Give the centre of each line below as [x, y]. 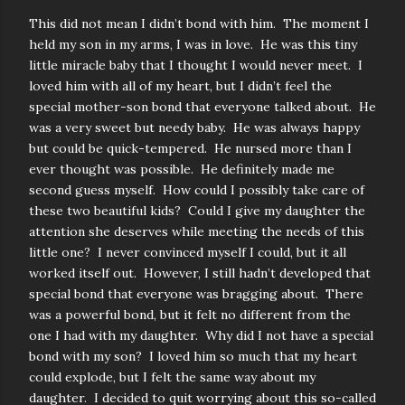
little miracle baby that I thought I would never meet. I [196, 65]
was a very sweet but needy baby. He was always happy [194, 127]
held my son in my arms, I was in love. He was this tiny [193, 44]
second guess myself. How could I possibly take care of [197, 190]
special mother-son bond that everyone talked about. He [202, 107]
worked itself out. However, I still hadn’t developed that [200, 273]
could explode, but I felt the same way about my [172, 377]
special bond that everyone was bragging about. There [196, 294]
